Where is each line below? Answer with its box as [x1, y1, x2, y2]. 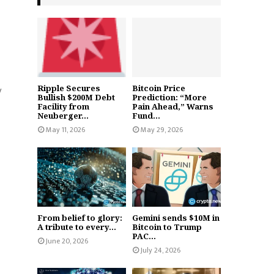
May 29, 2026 [141, 123, 183, 136]
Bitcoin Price [132, 82, 185, 94]
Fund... [132, 109, 160, 121]
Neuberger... [37, 109, 89, 121]
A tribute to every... [37, 221, 116, 232]
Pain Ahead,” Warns [132, 100, 213, 112]
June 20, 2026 [46, 234, 88, 247]
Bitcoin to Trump [132, 221, 202, 232]
